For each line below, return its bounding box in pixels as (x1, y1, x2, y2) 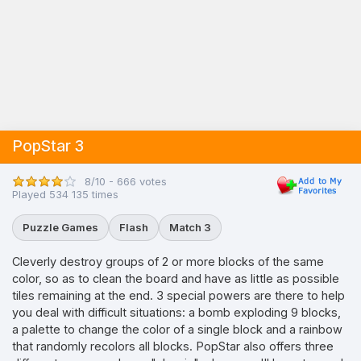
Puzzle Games (23, 221, 98, 234)
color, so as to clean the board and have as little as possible (12, 272, 339, 285)
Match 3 (169, 221, 211, 234)
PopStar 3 (12, 137, 85, 156)
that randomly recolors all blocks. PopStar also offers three (12, 339, 334, 353)
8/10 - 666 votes (85, 174, 167, 188)
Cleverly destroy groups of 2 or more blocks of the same (12, 255, 324, 268)
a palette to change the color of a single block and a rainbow (12, 322, 342, 336)
